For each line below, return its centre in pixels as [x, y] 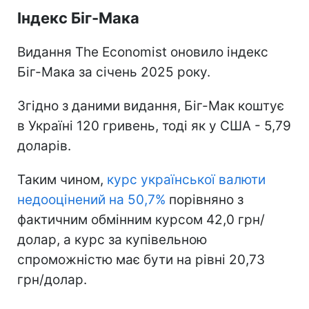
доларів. [44, 146]
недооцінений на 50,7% [91, 199]
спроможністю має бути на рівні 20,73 [141, 259]
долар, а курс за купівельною [112, 239]
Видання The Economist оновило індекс [143, 52]
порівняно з [205, 199]
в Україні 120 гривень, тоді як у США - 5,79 [154, 126]
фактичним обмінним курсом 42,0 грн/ [141, 219]
